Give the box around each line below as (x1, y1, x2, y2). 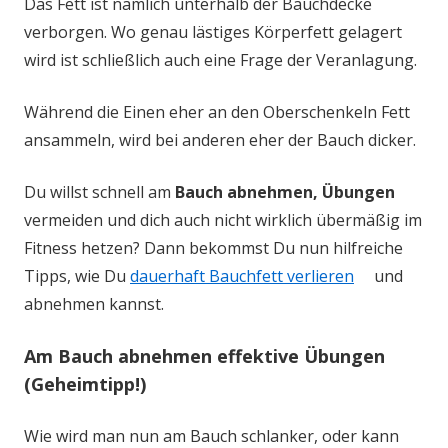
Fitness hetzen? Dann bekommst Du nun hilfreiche (24, 237, 403, 259)
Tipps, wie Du (24, 265, 130, 287)
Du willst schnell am (24, 181, 175, 203)
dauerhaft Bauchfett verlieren (130, 265, 354, 287)
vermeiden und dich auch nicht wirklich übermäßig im (24, 209, 422, 231)
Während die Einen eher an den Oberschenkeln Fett (24, 101, 410, 123)
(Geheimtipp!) (24, 372, 146, 396)
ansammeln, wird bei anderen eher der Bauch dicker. (24, 129, 416, 151)
